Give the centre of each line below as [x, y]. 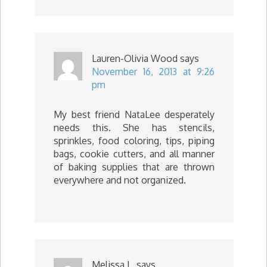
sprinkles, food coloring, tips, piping [134, 140]
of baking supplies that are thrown [134, 167]
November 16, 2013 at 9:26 [153, 71]
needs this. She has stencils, [134, 127]
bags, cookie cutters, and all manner [134, 153]
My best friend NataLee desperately [134, 114]
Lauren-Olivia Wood [135, 58]
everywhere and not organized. [120, 180]
